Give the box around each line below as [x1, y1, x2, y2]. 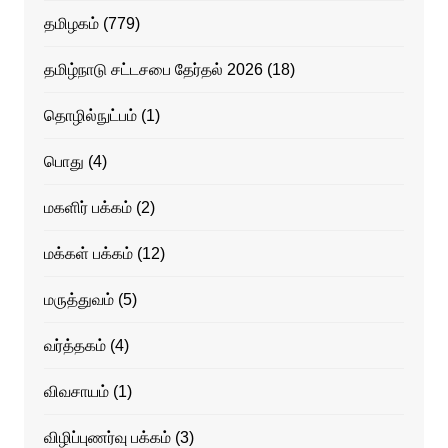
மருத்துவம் [43, 290, 114, 308]
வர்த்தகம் [43, 336, 106, 354]
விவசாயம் [43, 382, 109, 400]
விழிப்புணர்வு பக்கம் [43, 428, 171, 446]
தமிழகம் [43, 14, 99, 32]
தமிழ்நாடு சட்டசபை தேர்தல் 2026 [43, 60, 263, 78]
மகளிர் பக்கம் [43, 198, 132, 216]
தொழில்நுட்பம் [43, 106, 137, 124]
